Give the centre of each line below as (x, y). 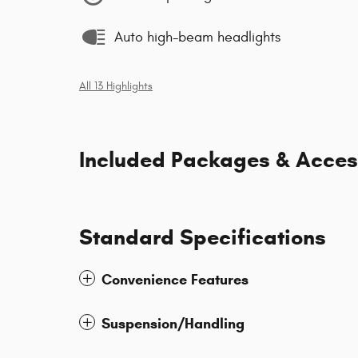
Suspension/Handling (173, 324)
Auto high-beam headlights (197, 37)
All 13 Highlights (116, 87)
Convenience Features (175, 280)
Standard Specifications (203, 238)
